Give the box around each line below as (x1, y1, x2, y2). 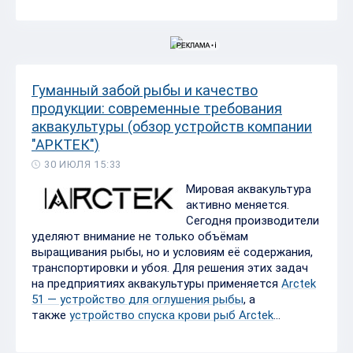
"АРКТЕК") (32, 136, 99, 153)
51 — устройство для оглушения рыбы (32, 292, 243, 307)
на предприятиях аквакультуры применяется (32, 276, 281, 291)
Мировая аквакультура (186, 181, 311, 196)
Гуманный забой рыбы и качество (32, 81, 258, 98)
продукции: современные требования (32, 99, 282, 117)
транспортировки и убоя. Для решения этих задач (32, 260, 308, 275)
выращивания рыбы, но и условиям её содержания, (32, 244, 313, 259)
